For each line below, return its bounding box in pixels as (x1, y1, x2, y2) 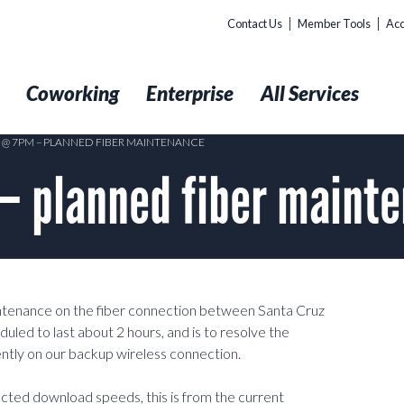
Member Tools (298, 16, 371, 31)
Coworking (26, 81, 119, 106)
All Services (261, 81, 359, 106)
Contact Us (227, 16, 282, 31)
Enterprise (146, 81, 234, 106)
